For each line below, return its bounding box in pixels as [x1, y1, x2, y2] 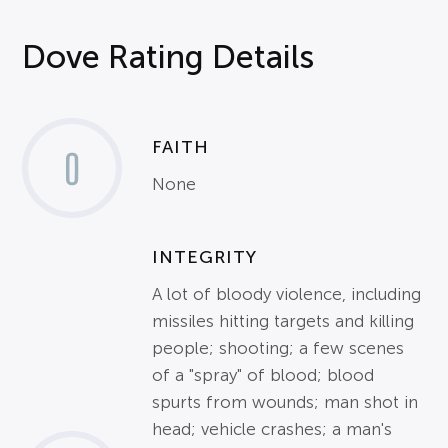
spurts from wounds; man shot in [152, 393, 419, 412]
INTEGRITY [152, 247, 258, 267]
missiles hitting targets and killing [152, 312, 415, 331]
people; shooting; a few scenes [152, 339, 405, 358]
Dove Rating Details [22, 39, 315, 75]
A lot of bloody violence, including [152, 285, 422, 304]
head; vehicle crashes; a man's [152, 420, 393, 439]
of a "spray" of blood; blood [152, 366, 375, 385]
